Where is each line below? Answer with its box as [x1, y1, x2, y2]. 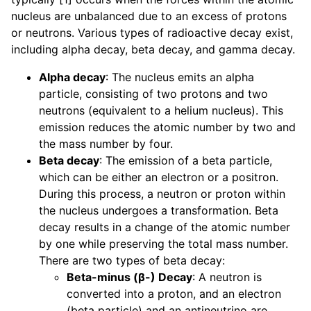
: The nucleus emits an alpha [106, 70, 254, 85]
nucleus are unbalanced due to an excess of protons [11, 9, 287, 24]
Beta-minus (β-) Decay [67, 270, 192, 285]
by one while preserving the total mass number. [39, 237, 288, 251]
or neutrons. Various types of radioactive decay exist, [11, 26, 293, 40]
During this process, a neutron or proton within [39, 187, 285, 201]
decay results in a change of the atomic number [39, 220, 290, 235]
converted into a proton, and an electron [67, 287, 281, 301]
